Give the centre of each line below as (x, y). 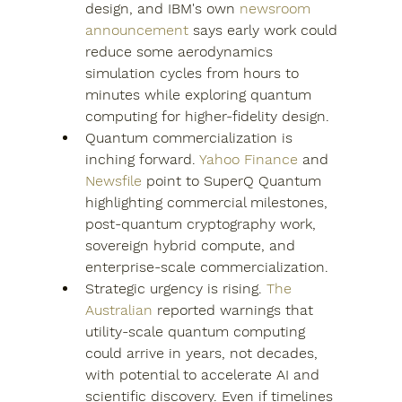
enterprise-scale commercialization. (206, 267)
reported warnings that (235, 310)
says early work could (265, 30)
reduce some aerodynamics (181, 52)
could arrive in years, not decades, (203, 353)
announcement (136, 30)
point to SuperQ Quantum (233, 181)
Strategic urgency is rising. (175, 288)
